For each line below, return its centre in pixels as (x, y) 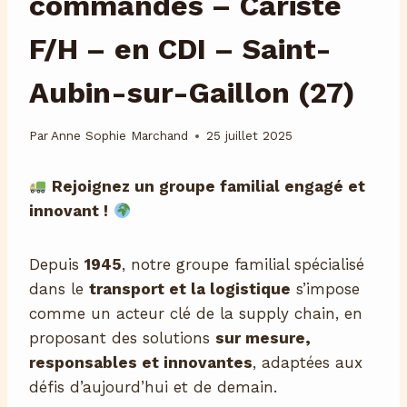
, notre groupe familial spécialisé (243, 265)
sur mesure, (263, 338)
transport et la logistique (190, 289)
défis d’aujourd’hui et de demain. (153, 387)
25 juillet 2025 (250, 136)
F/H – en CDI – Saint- (180, 49)
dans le (59, 289)
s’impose (325, 289)
